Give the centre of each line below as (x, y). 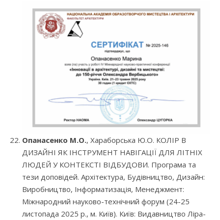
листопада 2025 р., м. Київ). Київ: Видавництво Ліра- (114, 214)
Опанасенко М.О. (54, 140)
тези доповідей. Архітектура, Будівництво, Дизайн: (113, 177)
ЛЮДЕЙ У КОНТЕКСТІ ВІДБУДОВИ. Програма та (109, 165)
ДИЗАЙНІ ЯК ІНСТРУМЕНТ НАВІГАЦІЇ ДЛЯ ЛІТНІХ (112, 152)
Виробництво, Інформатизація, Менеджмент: (103, 189)
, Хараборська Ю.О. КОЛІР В (136, 140)
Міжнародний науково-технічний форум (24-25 (106, 202)
